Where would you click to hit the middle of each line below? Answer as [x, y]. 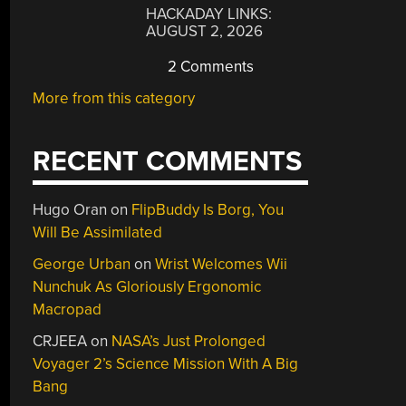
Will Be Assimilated [98, 232]
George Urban [82, 264]
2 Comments [209, 67]
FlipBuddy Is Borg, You [208, 209]
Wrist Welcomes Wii [222, 264]
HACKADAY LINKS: [209, 14]
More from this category [114, 98]
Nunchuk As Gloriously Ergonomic [147, 286]
